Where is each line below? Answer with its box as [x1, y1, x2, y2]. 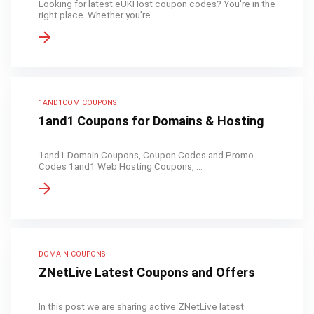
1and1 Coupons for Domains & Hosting [39, 114, 264, 128]
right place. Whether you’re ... [39, 9, 159, 20]
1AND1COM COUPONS [39, 98, 116, 107]
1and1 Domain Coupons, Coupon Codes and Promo [39, 149, 254, 161]
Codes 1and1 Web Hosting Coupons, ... [39, 161, 203, 172]
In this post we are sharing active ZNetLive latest [39, 301, 244, 312]
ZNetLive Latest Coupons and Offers [39, 265, 255, 280]
